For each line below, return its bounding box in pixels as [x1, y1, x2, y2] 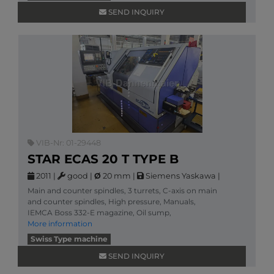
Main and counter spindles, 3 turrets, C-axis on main [28, 186, 217, 195]
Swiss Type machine [30, 234, 108, 243]
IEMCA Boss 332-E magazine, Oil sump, [28, 208, 171, 217]
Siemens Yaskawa [144, 171, 216, 180]
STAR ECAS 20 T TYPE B [28, 152, 179, 166]
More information [28, 219, 92, 228]
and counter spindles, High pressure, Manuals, [28, 197, 196, 206]
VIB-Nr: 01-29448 [34, 138, 101, 147]
